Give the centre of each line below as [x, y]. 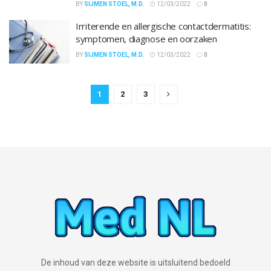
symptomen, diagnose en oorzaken [146, 39]
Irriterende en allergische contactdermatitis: [163, 26]
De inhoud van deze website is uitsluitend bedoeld [135, 262]
